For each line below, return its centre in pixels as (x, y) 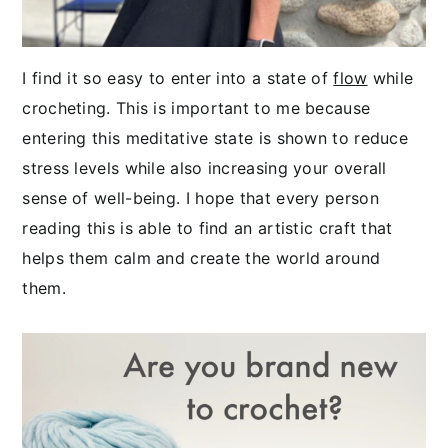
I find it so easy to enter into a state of (178, 77)
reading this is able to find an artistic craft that (207, 227)
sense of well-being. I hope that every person (200, 197)
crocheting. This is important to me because (196, 107)
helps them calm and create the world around (201, 257)
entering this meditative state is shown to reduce (215, 137)
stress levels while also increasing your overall (204, 167)
